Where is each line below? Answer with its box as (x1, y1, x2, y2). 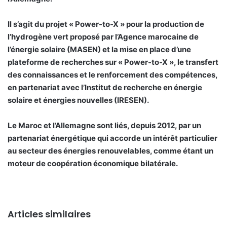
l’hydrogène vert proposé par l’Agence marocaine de (8, 32, 199, 42)
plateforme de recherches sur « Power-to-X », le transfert (8, 57, 218, 67)
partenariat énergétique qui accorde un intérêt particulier (8, 133, 217, 143)
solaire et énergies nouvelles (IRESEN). (8, 95, 149, 105)
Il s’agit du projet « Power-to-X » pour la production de (8, 19, 204, 29)
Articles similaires (8, 208, 91, 221)
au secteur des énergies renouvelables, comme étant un (8, 146, 213, 156)
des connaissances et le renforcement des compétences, (8, 70, 217, 80)
